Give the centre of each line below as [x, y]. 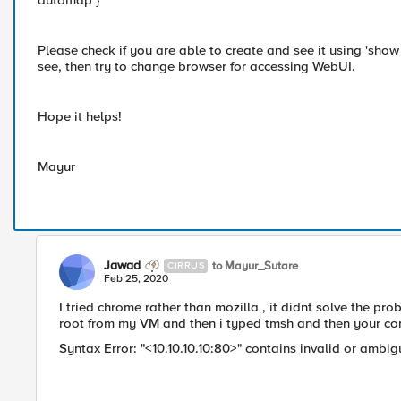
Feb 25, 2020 [136, 279]
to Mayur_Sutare [255, 265]
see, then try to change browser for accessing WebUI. [196, 66]
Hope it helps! [80, 116]
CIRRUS [186, 265]
